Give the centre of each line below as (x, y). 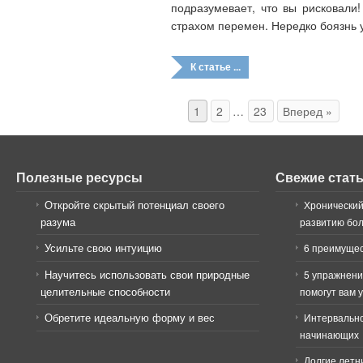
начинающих (329, 334)
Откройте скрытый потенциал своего (135, 204)
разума (58, 221)
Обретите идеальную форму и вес (130, 317)
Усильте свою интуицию (103, 247)
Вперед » (308, 111)
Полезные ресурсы (79, 177)
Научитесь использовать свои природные (147, 274)
